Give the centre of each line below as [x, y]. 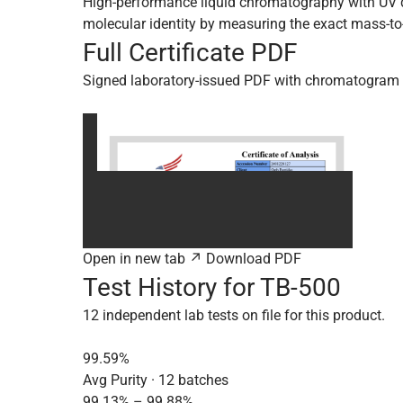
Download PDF [254, 259]
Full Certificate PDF [190, 53]
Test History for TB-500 [212, 287]
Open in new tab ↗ [143, 259]
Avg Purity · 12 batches [156, 380]
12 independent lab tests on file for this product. [234, 315]
